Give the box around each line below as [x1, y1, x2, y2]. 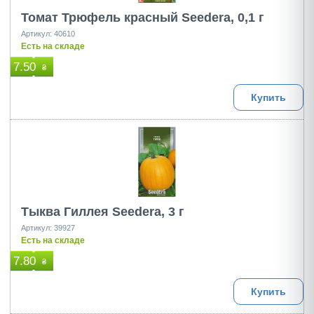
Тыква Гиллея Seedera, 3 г [21, 205, 184, 219]
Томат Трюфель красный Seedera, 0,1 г [21, 11, 264, 25]
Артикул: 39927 [21, 224, 75, 232]
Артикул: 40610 [21, 29, 75, 38]
